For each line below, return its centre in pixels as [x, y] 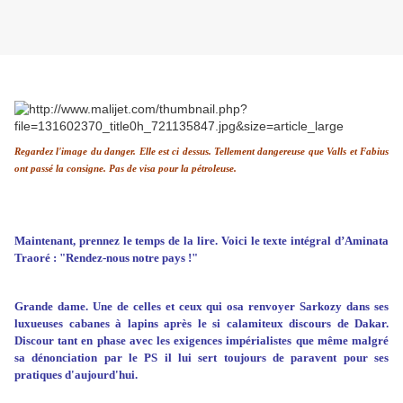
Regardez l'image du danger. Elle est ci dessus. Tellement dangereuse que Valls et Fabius [201, 152]
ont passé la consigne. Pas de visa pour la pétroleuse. [125, 169]
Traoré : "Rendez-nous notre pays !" [106, 258]
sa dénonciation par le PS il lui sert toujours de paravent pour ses [201, 358]
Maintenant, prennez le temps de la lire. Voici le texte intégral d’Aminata [201, 241]
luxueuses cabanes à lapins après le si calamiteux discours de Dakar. [201, 324]
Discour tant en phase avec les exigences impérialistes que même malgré [201, 341]
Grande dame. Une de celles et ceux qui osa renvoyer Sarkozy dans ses [201, 307]
